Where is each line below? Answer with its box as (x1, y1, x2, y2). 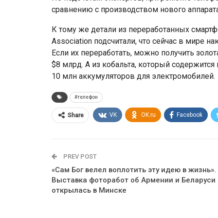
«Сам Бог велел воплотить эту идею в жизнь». (52, 165, 216, 174)
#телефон (74, 94, 98, 100)
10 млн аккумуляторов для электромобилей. (52, 71, 215, 81)
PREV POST (62, 152, 97, 160)
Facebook (177, 111, 202, 118)
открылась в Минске (52, 185, 127, 195)
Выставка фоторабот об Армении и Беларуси (52, 175, 216, 184)
